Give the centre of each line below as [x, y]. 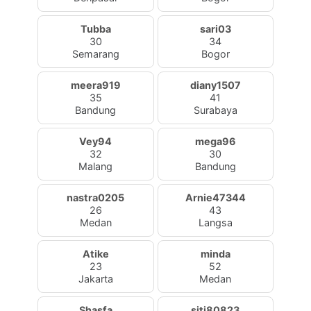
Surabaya [215, 110]
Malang [96, 166]
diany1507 [215, 85]
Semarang [95, 54]
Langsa [215, 222]
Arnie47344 [215, 197]
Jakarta [95, 279]
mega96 [215, 141]
